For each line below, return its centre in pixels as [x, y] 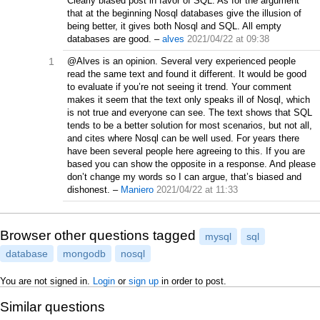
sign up [144, 281]
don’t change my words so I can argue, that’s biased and [184, 177]
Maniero [137, 190]
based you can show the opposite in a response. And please [191, 164]
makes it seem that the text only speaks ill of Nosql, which [189, 100]
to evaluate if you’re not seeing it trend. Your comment [179, 87]
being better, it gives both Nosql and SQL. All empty [174, 26]
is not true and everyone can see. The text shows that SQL [190, 113]
